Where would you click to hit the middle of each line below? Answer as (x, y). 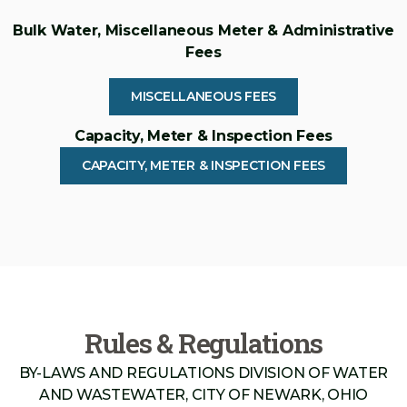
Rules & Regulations (203, 343)
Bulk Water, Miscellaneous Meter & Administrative (203, 31)
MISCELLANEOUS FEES (203, 97)
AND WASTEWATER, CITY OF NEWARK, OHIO (203, 395)
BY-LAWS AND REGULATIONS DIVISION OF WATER (203, 373)
